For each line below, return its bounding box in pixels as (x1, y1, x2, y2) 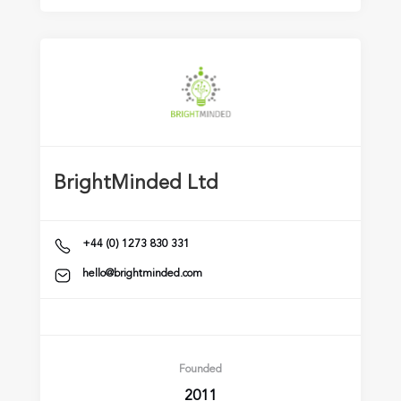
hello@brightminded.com (82, 268, 202, 279)
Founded (179, 363, 222, 375)
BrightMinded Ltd (54, 174, 218, 194)
